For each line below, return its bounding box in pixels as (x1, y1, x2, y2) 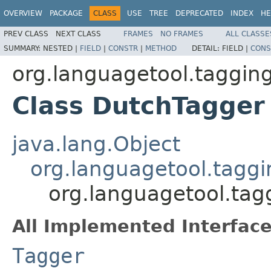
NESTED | (43, 44, 80, 53)
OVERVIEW (4, 9, 42, 18)
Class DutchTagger (12, 91, 265, 120)
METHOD (145, 44, 177, 53)
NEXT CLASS (56, 29, 101, 38)
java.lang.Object (12, 131, 180, 156)
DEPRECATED (175, 9, 223, 18)
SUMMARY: (4, 44, 43, 53)
